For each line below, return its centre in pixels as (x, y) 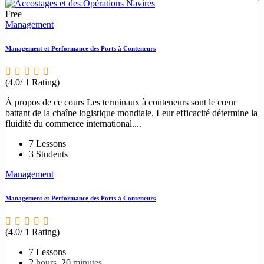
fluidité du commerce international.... (73, 123)
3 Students (48, 154)
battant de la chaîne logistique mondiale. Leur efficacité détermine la (131, 113)
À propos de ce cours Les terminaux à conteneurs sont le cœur (121, 102)
